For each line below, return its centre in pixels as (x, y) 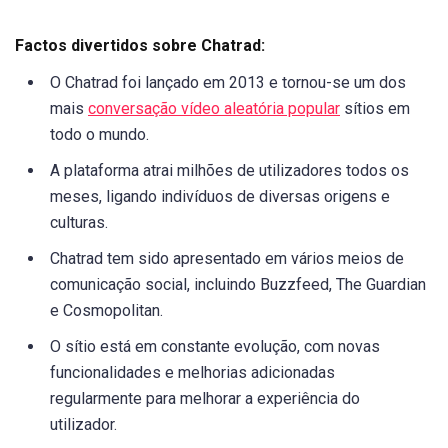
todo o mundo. (99, 135)
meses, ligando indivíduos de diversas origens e (220, 197)
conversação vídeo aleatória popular (214, 109)
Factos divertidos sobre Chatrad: (140, 46)
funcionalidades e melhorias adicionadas (192, 373)
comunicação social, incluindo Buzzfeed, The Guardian (238, 285)
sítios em (375, 109)
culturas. (79, 223)
